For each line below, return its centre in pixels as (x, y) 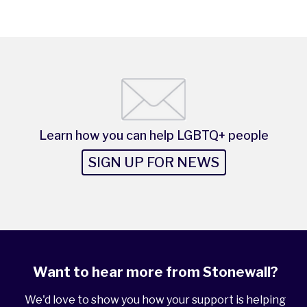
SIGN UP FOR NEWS (153, 163)
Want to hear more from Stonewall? (155, 272)
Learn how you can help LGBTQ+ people (153, 136)
